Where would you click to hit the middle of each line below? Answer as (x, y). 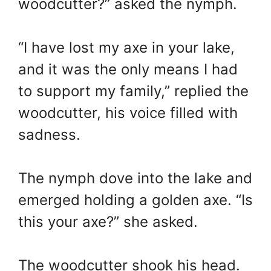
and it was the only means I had (128, 70)
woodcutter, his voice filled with (128, 113)
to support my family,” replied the (133, 91)
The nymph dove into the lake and (135, 178)
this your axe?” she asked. (108, 222)
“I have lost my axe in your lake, (126, 48)
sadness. (49, 135)
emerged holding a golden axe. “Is (135, 200)
